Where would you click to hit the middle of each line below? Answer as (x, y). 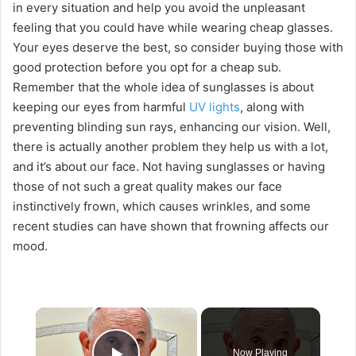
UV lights (215, 107)
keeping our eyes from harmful (101, 107)
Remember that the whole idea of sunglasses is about (163, 87)
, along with (272, 107)
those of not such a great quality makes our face (147, 187)
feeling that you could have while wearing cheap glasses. (173, 28)
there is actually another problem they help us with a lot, (170, 147)
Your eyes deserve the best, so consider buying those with (178, 48)
